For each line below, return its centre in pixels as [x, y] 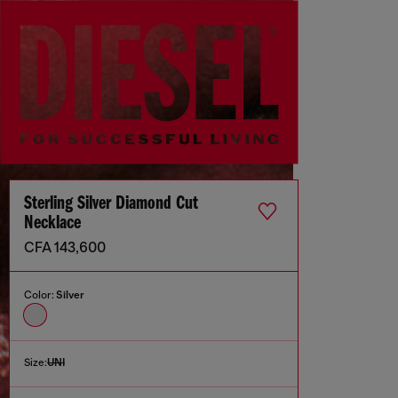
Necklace [52, 224]
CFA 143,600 [65, 248]
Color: [40, 295]
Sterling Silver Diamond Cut [111, 204]
